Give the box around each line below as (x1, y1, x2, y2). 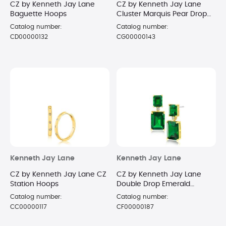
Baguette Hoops (10, 10, 67, 18)
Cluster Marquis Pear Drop (117, 10, 207, 18)
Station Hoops (10, 181, 59, 188)
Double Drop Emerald (117, 181, 190, 188)
